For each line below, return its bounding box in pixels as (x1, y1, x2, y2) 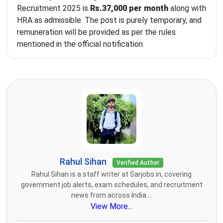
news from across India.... (71, 191, 152, 200)
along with (168, 3, 206, 13)
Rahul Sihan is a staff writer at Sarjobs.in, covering (31, 170, 192, 179)
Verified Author (116, 159, 159, 167)
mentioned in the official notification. (17, 39, 144, 49)
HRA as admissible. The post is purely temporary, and (17, 15, 202, 25)
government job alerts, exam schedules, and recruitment (20, 181, 203, 189)
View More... (91, 202, 132, 212)
